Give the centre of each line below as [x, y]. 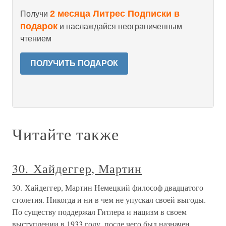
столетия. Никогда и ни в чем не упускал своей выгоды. [109, 200]
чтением [36, 39]
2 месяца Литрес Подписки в [115, 14]
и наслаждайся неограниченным [120, 26]
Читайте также [66, 134]
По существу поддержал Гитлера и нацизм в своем [99, 212]
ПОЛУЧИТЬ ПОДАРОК [74, 63]
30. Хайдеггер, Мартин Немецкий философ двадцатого [108, 187]
